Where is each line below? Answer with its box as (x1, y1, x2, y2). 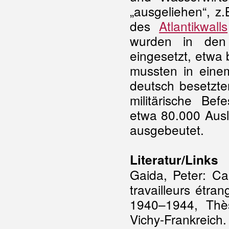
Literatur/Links (130, 151, 218, 168)
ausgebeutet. (130, 121, 204, 139)
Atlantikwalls (159, 17, 228, 35)
